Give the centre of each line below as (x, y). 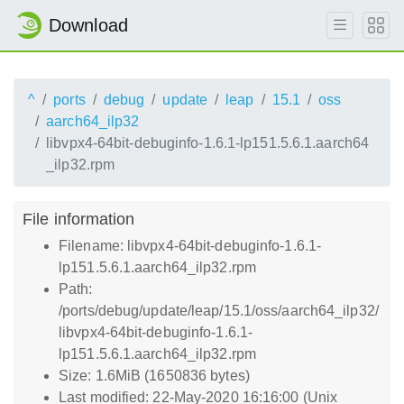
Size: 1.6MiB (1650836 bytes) (154, 376)
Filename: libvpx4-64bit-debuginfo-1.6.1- (190, 246)
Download (88, 25)
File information (79, 219)
